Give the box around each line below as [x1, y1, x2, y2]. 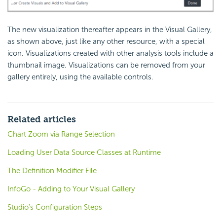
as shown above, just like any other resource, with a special [7, 37, 205, 46]
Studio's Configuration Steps [7, 203, 102, 212]
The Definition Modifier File [7, 166, 97, 176]
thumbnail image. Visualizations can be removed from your [7, 61, 205, 70]
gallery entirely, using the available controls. [7, 73, 153, 82]
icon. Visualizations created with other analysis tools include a [7, 49, 214, 58]
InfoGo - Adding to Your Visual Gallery [7, 184, 135, 194]
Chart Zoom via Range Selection [7, 130, 115, 139]
